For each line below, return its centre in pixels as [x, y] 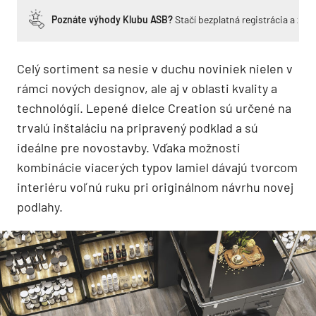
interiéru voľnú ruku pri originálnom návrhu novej [155, 187]
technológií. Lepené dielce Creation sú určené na [154, 108]
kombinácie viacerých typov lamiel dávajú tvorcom [157, 167]
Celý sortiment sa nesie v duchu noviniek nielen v [155, 68]
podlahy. [40, 206]
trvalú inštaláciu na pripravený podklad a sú [138, 127]
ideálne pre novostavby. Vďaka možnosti [129, 147]
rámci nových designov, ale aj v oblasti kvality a [147, 88]
